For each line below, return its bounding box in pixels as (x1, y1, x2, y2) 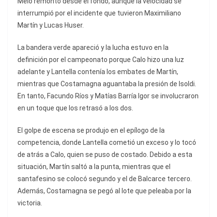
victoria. (17, 199, 42, 207)
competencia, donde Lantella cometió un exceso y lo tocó (17, 139, 196, 147)
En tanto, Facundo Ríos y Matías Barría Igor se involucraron (17, 92, 199, 100)
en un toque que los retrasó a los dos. (17, 104, 133, 112)
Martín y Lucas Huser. (17, 21, 84, 30)
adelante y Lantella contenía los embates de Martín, (17, 68, 178, 76)
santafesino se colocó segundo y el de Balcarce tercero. (17, 175, 192, 183)
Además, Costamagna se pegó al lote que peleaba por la (17, 187, 191, 195)
